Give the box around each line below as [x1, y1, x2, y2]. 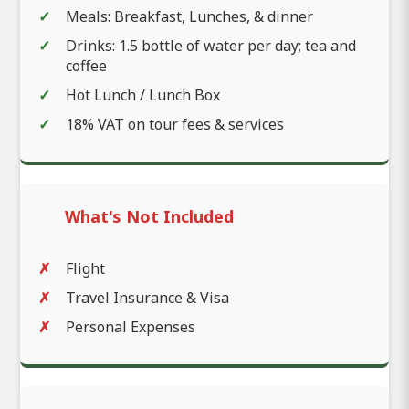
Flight [66, 258, 105, 279]
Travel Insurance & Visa [66, 288, 229, 309]
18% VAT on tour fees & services [66, 114, 284, 135]
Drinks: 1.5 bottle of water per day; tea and [66, 36, 356, 57]
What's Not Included [65, 205, 234, 228]
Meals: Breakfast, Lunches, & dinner [66, 6, 313, 27]
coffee [66, 56, 107, 77]
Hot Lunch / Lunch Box [66, 85, 220, 106]
